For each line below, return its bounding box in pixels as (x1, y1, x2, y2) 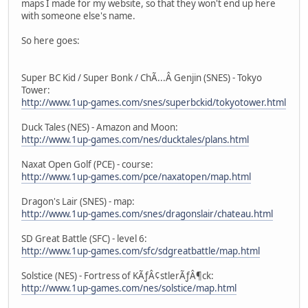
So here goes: (21, 34, 80, 47)
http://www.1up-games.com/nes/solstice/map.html (21, 281, 236, 294)
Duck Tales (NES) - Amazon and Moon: (21, 120, 178, 133)
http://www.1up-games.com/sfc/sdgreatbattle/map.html (21, 244, 260, 257)
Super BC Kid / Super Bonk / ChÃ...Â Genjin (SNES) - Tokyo (21, 71, 262, 84)
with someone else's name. (21, 9, 135, 22)
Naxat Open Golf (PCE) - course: (21, 157, 153, 170)
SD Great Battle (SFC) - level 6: (21, 232, 147, 245)
